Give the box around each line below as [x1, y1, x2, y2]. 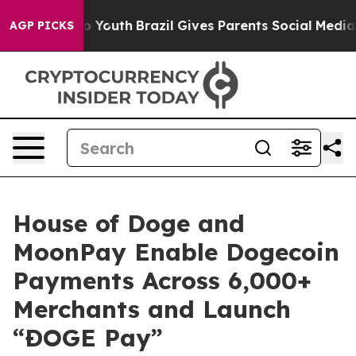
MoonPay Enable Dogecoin [13, 237, 339, 267]
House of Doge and [13, 208, 245, 238]
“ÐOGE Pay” [13, 323, 163, 353]
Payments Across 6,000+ [13, 265, 311, 296]
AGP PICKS [10, 18, 74, 33]
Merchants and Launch [13, 294, 291, 324]
